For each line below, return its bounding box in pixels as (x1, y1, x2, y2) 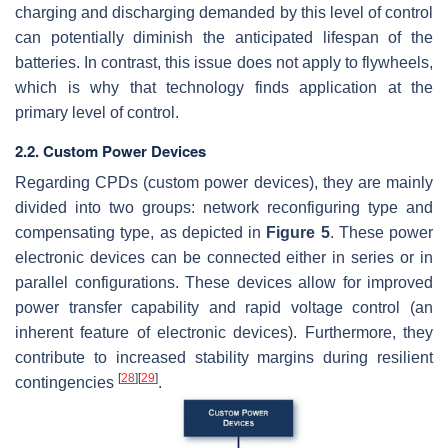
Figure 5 (266, 224, 330, 242)
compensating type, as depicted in (15, 224, 267, 242)
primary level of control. (15, 104, 179, 122)
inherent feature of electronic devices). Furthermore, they (15, 324, 433, 342)
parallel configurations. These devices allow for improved (15, 274, 433, 292)
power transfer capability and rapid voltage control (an (15, 299, 433, 317)
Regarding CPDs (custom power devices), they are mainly (15, 174, 433, 192)
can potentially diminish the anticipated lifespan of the (15, 29, 433, 47)
